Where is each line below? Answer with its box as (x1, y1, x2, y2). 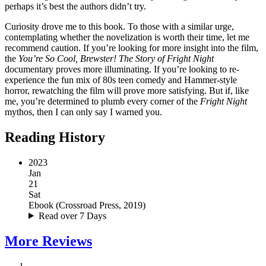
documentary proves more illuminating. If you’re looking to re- (5, 64, 239, 74)
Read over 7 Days (38, 210, 106, 221)
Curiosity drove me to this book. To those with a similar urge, (5, 21, 234, 31)
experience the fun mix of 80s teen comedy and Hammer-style (5, 74, 237, 85)
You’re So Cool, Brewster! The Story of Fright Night (18, 53, 214, 64)
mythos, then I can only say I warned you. (5, 106, 162, 117)
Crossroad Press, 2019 (59, 199, 142, 210)
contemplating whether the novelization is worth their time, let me (5, 31, 249, 42)
